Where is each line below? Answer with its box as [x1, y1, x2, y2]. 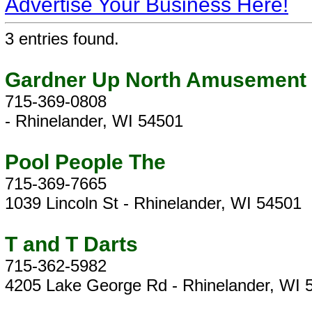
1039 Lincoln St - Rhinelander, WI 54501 [5, 194, 302, 212]
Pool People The [5, 150, 166, 173]
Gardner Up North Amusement [5, 68, 306, 91]
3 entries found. [5, 29, 119, 48]
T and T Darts [5, 233, 138, 256]
